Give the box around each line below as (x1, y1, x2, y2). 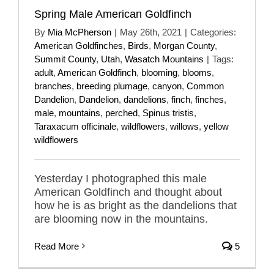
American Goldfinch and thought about (34, 185, 222, 198)
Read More (34, 240, 79, 251)
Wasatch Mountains (125, 53, 204, 64)
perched (105, 107, 138, 118)
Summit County (34, 53, 96, 64)
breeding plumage (76, 80, 147, 91)
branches (34, 80, 72, 91)
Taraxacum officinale (34, 120, 116, 131)
